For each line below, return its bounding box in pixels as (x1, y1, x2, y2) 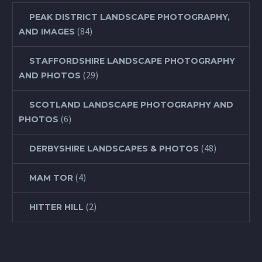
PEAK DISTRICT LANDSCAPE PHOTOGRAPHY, (29, 11, 230, 22)
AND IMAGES (19, 26, 75, 37)
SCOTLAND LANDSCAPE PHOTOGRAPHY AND (29, 99, 233, 110)
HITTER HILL (29, 201, 84, 212)
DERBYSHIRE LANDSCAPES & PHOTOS (29, 143, 199, 154)
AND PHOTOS (19, 70, 81, 81)
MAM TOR (29, 172, 73, 183)
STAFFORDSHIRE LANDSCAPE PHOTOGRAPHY (29, 55, 235, 66)
